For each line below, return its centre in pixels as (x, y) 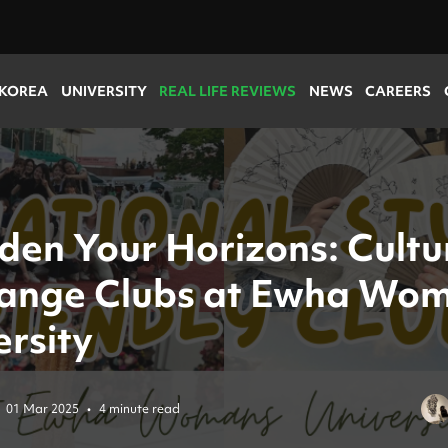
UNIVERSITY (103, 91)
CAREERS (398, 91)
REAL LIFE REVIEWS (228, 91)
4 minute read (139, 408)
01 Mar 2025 (42, 408)
